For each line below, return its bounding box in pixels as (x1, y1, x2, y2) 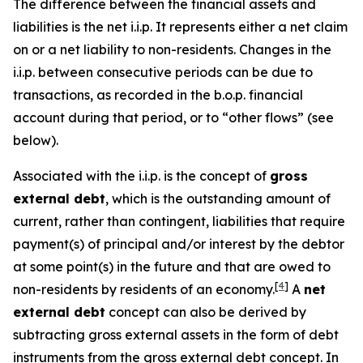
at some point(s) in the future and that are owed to (13, 258, 331, 275)
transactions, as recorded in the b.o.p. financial (13, 87, 303, 103)
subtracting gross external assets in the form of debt (13, 327, 339, 343)
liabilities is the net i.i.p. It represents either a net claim (13, 19, 348, 35)
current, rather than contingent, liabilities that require (13, 213, 345, 229)
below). (13, 132, 58, 148)
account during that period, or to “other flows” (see (13, 109, 334, 126)
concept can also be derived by (105, 304, 306, 320)
